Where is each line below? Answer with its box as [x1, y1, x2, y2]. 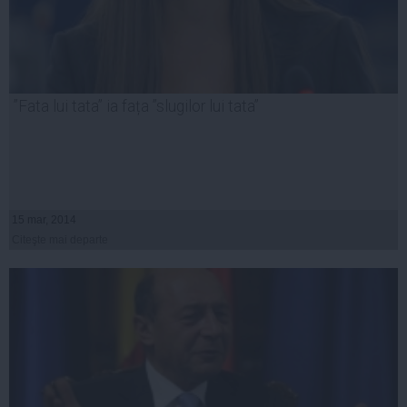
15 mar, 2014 [12, 213, 76, 227]
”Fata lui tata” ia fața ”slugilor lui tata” [14, 97, 259, 116]
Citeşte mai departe [12, 233, 108, 247]
